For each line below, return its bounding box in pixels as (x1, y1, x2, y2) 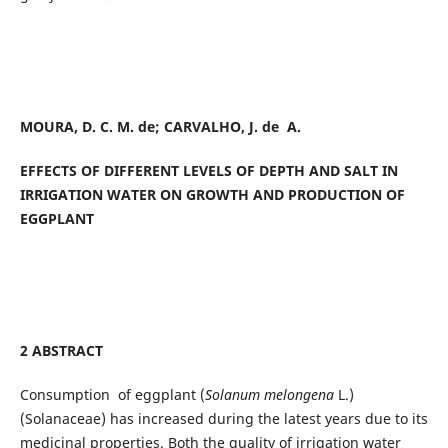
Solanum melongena (204, 385, 334, 405)
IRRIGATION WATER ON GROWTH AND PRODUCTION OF (19, 185, 405, 205)
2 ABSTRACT (19, 341, 103, 361)
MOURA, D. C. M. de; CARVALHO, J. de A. (19, 117, 301, 137)
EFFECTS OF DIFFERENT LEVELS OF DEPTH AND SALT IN (19, 161, 398, 181)
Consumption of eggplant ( (19, 385, 205, 405)
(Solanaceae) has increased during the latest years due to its (19, 409, 428, 429)
